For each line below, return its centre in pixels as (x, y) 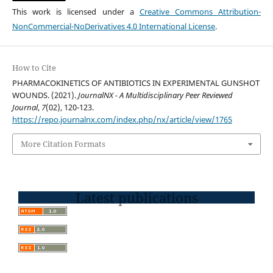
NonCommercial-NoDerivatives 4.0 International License (113, 27)
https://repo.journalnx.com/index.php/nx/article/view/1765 (122, 120)
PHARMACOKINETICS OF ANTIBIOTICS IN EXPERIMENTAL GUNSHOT (136, 83)
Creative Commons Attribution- (200, 12)
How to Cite (34, 68)
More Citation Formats (63, 144)
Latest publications (136, 197)
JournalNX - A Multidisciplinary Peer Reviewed (155, 95)
